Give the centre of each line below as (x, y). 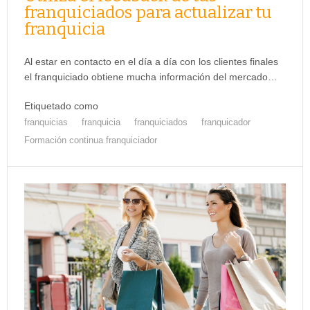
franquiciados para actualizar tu (148, 12)
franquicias (46, 122)
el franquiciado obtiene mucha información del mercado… (151, 76)
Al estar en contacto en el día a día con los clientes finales (151, 61)
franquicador (226, 122)
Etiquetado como (61, 106)
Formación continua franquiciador (91, 140)
